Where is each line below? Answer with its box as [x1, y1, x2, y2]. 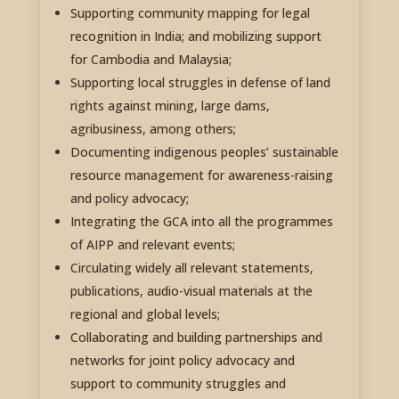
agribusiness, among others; [69, 120, 236, 138]
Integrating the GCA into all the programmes [69, 213, 333, 231]
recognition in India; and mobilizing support [69, 28, 322, 45]
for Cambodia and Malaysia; [69, 51, 232, 69]
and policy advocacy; [69, 190, 189, 208]
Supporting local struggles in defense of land [69, 74, 330, 92]
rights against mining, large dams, [69, 97, 270, 115]
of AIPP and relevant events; [69, 236, 235, 254]
